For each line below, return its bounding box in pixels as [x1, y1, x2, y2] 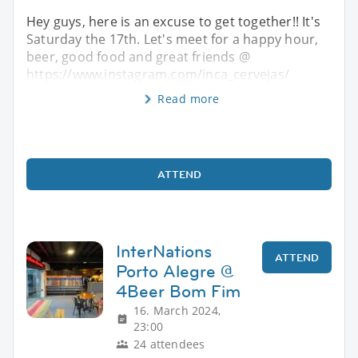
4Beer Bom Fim [116, 279, 241, 303]
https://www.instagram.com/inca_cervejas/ [26, 65, 290, 83]
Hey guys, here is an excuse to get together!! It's [26, 12, 321, 30]
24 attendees [133, 336, 205, 352]
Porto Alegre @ [116, 259, 234, 283]
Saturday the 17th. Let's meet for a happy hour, [26, 30, 319, 48]
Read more [157, 90, 220, 106]
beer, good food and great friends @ [26, 47, 250, 66]
